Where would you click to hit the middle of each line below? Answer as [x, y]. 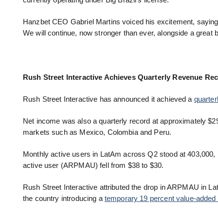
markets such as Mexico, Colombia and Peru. [97, 132]
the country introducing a [64, 199]
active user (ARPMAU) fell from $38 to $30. [93, 166]
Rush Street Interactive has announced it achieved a [109, 99]
